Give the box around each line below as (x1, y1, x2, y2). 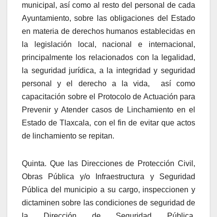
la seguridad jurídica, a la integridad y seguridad (22, 66, 195, 75)
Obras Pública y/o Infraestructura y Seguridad (22, 172, 195, 181)
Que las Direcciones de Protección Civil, (49, 159, 196, 168)
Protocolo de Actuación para (97, 92, 195, 101)
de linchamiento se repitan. (22, 131, 114, 140)
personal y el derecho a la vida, (22, 79, 155, 88)
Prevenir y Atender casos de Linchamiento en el (22, 105, 195, 114)
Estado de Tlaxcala (22, 118, 90, 127)
